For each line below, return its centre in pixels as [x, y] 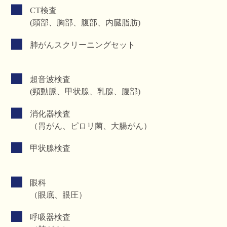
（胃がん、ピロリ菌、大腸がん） [91, 126]
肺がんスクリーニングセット [83, 45]
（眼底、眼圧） [59, 195]
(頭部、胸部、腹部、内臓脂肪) [85, 23]
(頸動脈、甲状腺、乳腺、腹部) [85, 91]
